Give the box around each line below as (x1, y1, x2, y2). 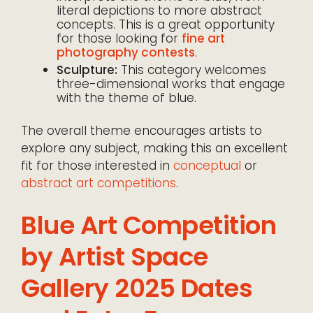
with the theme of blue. (57, 89, 196, 107)
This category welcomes (117, 61, 266, 79)
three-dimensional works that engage (57, 75, 285, 93)
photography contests (57, 44, 195, 61)
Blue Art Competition (21, 208, 276, 244)
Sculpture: (57, 61, 117, 79)
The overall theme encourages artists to (21, 122, 262, 140)
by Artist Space (21, 239, 208, 275)
